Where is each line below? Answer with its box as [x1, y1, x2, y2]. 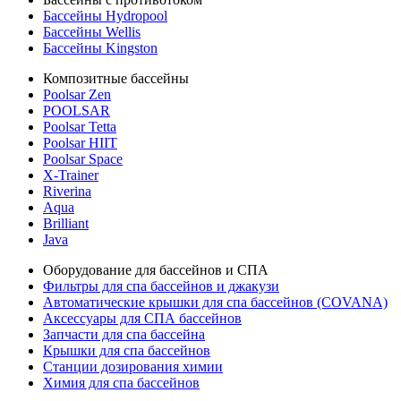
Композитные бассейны [43, 71, 189, 86]
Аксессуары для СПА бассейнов [43, 311, 242, 326]
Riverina [43, 183, 91, 199]
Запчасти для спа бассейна [43, 327, 205, 342]
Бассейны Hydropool [43, 8, 167, 23]
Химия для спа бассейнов [43, 375, 200, 390]
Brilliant [43, 216, 89, 231]
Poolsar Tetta [43, 119, 116, 134]
